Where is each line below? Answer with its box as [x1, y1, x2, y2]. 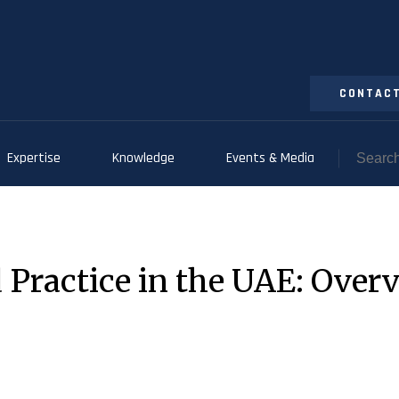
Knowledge [111, 149, 175, 167]
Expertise [6, 149, 61, 167]
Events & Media [225, 149, 314, 167]
